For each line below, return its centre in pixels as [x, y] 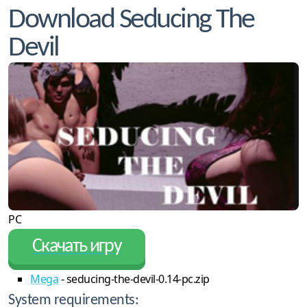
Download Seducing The [131, 21]
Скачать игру [77, 246]
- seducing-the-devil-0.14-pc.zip [134, 279]
